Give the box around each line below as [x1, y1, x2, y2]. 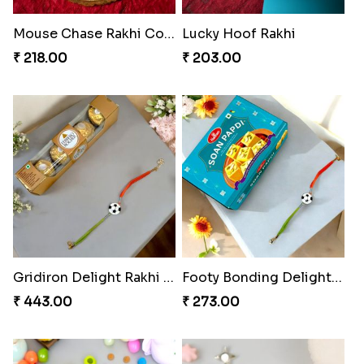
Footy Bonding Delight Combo [331, 268, 342, 286]
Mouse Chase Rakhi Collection [163, 24, 175, 42]
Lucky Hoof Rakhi [181, 24, 296, 42]
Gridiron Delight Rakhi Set [162, 268, 174, 286]
